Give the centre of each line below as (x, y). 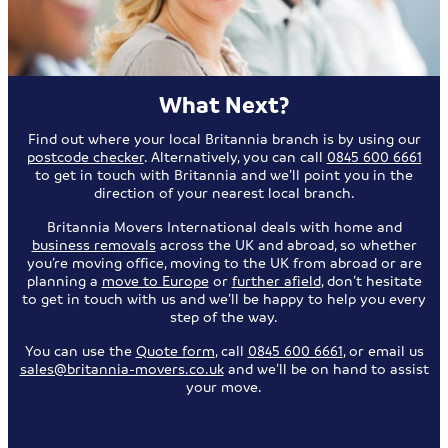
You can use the (80, 349)
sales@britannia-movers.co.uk (121, 367)
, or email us (383, 349)
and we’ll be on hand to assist (326, 367)
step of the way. (224, 315)
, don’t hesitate (371, 279)
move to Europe (155, 279)
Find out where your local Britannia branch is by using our (224, 137)
